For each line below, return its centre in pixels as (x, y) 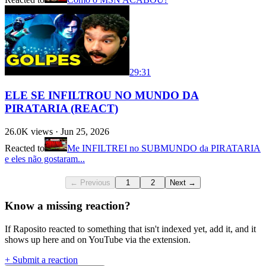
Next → (183, 182)
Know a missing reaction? (68, 206)
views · (45, 131)
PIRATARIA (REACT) (61, 108)
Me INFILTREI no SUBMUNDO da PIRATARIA (164, 148)
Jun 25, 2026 (85, 131)
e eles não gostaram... (45, 159)
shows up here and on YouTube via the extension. (98, 240)
